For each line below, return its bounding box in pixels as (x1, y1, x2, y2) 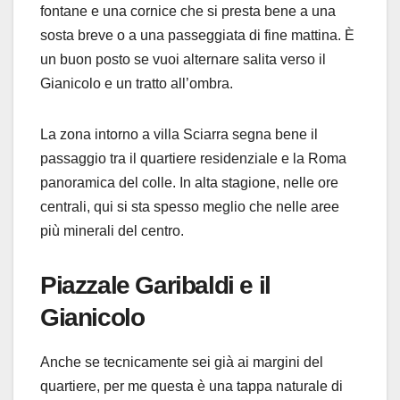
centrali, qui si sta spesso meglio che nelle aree (40, 198, 339, 214)
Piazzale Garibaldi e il (40, 271, 271, 299)
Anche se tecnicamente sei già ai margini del (40, 354, 323, 370)
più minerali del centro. (40, 222, 184, 238)
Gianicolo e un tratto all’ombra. (40, 75, 233, 91)
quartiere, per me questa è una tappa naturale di (40, 378, 343, 394)
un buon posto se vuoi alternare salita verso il (40, 51, 326, 67)
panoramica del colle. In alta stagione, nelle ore (40, 174, 338, 190)
